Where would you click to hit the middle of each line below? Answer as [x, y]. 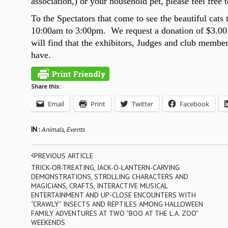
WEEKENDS [48, 222]
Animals [52, 130]
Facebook [194, 104]
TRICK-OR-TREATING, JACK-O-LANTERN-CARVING [105, 167]
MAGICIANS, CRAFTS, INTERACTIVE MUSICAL [99, 186]
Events [75, 130]
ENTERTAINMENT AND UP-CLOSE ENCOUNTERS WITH [113, 195]
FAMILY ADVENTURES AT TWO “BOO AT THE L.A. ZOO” [114, 213]
